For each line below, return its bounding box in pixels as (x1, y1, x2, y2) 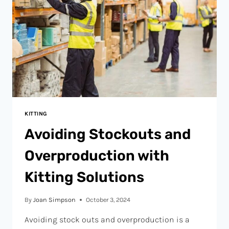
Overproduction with (25, 147, 169, 165)
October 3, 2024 (86, 195, 131, 203)
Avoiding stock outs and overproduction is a (25, 214, 190, 224)
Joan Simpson (33, 195, 76, 203)
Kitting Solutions (25, 169, 144, 186)
